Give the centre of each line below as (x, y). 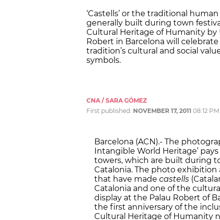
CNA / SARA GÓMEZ (117, 100)
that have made (127, 179)
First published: (110, 110)
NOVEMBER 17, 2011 (162, 110)
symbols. (104, 60)
